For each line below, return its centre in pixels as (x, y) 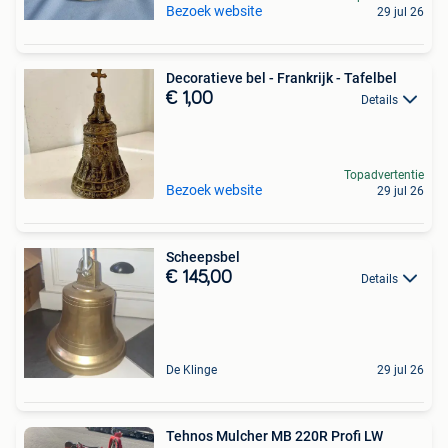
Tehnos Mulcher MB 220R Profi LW (274, 436)
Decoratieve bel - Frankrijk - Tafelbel (281, 78)
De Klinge (191, 370)
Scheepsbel (203, 257)
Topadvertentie (384, 175)
